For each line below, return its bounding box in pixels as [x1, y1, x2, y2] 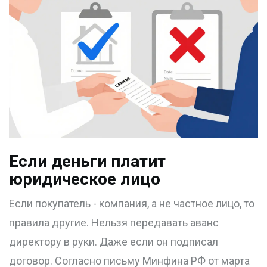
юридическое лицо [9, 169, 160, 190]
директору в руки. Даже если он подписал [9, 235, 218, 249]
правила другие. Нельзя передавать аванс [9, 216, 219, 229]
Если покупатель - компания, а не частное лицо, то [9, 197, 254, 210]
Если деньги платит [9, 151, 166, 172]
